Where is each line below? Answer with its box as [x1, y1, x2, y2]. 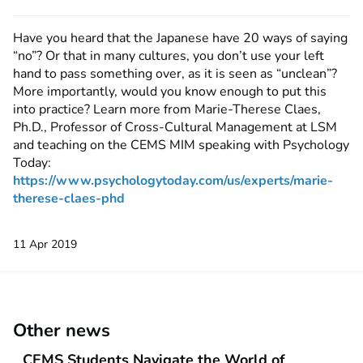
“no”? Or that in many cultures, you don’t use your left [13, 47, 324, 65]
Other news [13, 318, 110, 343]
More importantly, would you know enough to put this [13, 83, 327, 100]
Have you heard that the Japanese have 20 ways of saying [13, 29, 348, 47]
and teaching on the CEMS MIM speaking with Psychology [13, 136, 349, 154]
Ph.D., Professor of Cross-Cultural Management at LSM [13, 118, 337, 136]
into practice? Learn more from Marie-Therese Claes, [13, 100, 321, 118]
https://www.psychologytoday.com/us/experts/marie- [13, 172, 333, 190]
